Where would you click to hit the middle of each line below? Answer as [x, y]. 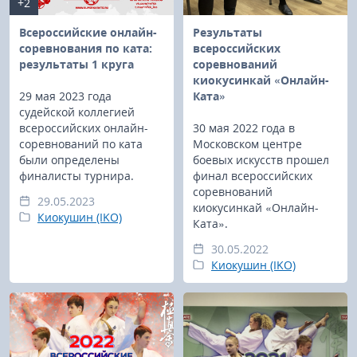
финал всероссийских [253, 175]
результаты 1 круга [76, 64]
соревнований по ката [81, 143]
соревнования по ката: [86, 48]
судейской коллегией [77, 112]
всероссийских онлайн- [84, 127]
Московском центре [247, 143]
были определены [69, 159]
